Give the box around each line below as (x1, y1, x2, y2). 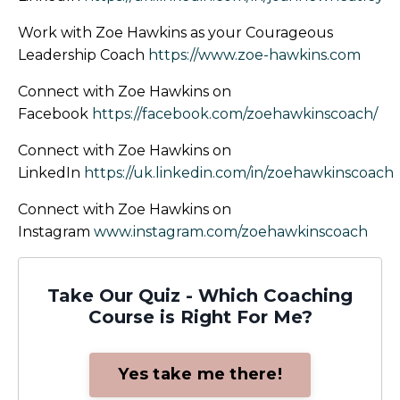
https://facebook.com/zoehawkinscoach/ (92, 104, 378, 122)
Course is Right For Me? (87, 305, 312, 328)
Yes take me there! (118, 364, 282, 385)
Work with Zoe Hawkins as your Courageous (18, 23, 333, 41)
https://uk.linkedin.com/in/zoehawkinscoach (84, 163, 394, 181)
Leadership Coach (18, 46, 148, 63)
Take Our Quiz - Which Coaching (47, 284, 353, 306)
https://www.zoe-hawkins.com (148, 46, 364, 63)
